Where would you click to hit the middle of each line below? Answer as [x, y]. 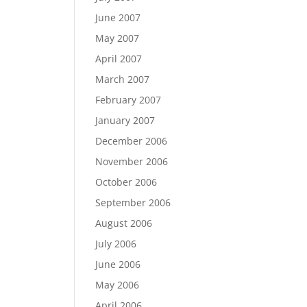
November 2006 [132, 161]
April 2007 [119, 59]
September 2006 [133, 202]
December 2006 [132, 141]
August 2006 [124, 223]
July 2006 [116, 244]
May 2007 [118, 38]
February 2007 [128, 100]
